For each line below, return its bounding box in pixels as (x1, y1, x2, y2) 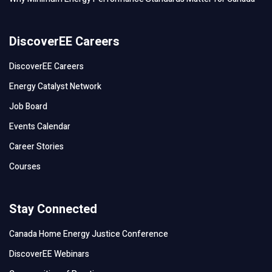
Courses (9, 160, 41, 173)
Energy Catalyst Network (9, 80, 101, 93)
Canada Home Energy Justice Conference (9, 227, 168, 240)
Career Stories (9, 140, 64, 153)
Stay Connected (9, 200, 97, 218)
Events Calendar (9, 120, 70, 133)
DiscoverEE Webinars (9, 247, 89, 260)
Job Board (9, 100, 47, 113)
